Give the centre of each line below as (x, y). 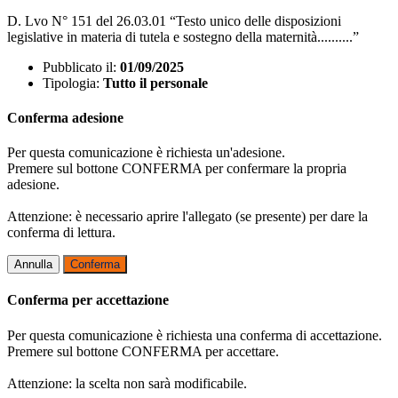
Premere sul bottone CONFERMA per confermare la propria (177, 169)
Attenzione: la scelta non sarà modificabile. (127, 383)
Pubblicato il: (80, 67)
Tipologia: (71, 83)
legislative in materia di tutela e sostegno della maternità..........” (183, 36)
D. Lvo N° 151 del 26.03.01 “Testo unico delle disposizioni (174, 20)
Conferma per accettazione (88, 300)
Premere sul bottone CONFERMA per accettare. (143, 351)
